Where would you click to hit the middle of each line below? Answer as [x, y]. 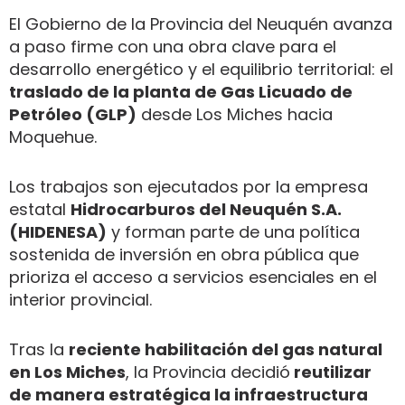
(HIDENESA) [58, 231]
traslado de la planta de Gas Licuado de [181, 91]
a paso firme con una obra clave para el [173, 46]
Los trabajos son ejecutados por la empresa [188, 186]
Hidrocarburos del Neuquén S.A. [206, 209]
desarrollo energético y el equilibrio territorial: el [201, 69]
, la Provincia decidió [208, 372]
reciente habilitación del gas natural [226, 349]
